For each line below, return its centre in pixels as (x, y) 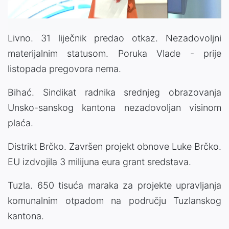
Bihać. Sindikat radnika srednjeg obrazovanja (114, 93)
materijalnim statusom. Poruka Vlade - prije (114, 54)
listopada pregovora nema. (64, 69)
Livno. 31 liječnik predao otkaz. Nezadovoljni (114, 38)
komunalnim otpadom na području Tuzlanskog (114, 201)
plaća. (20, 123)
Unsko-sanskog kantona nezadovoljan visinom (114, 108)
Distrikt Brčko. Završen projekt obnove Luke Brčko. (114, 147)
